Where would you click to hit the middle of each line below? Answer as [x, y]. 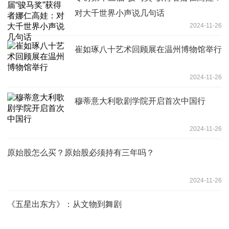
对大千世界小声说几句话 [120, 13]
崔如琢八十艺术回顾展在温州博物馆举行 [148, 49]
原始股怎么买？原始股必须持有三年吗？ [81, 152]
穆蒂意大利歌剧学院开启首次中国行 [140, 101]
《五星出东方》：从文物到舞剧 [64, 204]
